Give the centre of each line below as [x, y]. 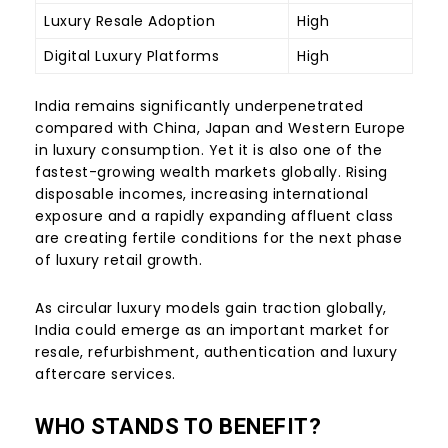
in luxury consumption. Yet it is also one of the [208, 150]
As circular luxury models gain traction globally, [211, 308]
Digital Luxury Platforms [131, 56]
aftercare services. [105, 374]
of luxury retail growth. [118, 260]
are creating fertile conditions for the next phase [218, 238]
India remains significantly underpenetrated [199, 106]
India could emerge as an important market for [212, 330]
